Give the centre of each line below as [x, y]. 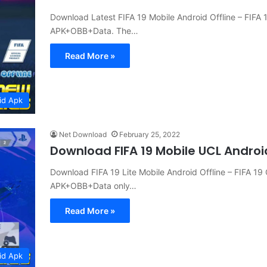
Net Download [83, 135]
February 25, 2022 [150, 135]
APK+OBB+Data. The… [94, 31]
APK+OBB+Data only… [93, 186]
